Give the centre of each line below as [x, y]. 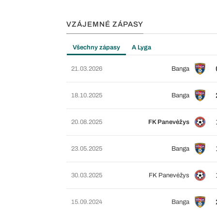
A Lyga [141, 47]
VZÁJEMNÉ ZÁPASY [105, 24]
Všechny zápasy [96, 47]
